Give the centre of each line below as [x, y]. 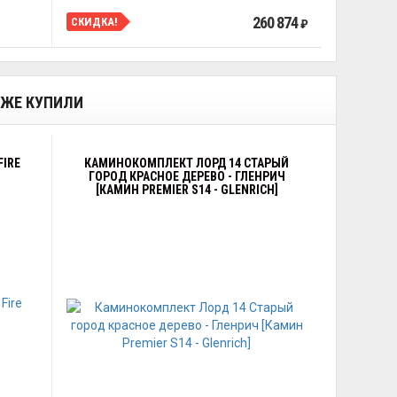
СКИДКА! [94, 21]
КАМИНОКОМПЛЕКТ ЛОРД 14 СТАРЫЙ [187, 163]
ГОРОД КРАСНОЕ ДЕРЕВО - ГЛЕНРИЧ [187, 176]
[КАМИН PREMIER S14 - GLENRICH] [187, 190]
